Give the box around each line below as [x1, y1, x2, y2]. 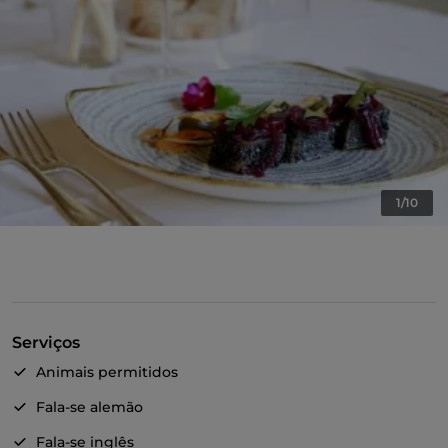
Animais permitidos [36, 363, 178, 382]
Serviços [12, 333, 80, 353]
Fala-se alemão [36, 398, 143, 417]
